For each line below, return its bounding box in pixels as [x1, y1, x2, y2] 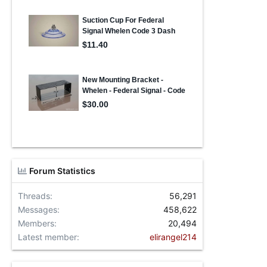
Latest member [18, 231, 77, 242]
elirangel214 [150, 231, 197, 242]
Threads [18, 190, 50, 201]
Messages [18, 204, 57, 215]
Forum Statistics [29, 165, 96, 176]
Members [18, 218, 54, 228]
